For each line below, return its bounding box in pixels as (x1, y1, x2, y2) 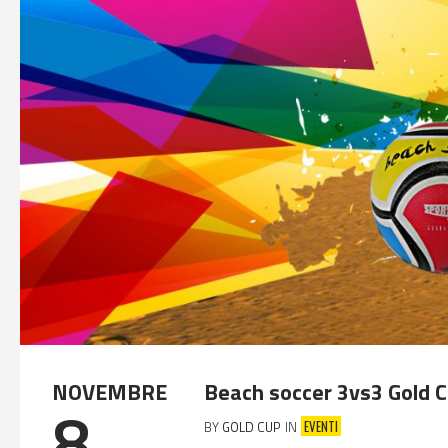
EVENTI (304, 415, 338, 436)
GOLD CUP (222, 416, 281, 437)
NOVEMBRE (52, 374, 167, 409)
